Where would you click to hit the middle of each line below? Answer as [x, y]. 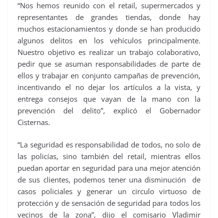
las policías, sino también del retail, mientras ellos [109, 156]
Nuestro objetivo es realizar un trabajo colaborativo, [109, 52]
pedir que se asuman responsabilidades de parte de [109, 64]
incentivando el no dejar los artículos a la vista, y [109, 87]
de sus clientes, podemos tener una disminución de [109, 180]
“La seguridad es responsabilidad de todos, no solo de [109, 145]
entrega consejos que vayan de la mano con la [109, 99]
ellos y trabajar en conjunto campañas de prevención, [109, 75]
